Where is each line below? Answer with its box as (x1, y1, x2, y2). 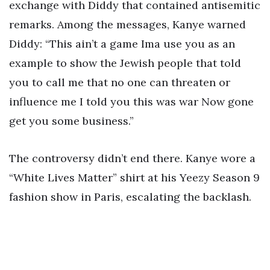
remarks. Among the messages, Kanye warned (9, 17, 246, 31)
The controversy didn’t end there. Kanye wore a (9, 151, 256, 165)
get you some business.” (9, 113, 134, 128)
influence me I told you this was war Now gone (9, 94, 254, 108)
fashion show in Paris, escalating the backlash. (9, 189, 251, 204)
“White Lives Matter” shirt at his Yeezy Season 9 (9, 170, 260, 184)
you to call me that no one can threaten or (9, 75, 230, 89)
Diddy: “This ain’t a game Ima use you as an (9, 36, 235, 51)
